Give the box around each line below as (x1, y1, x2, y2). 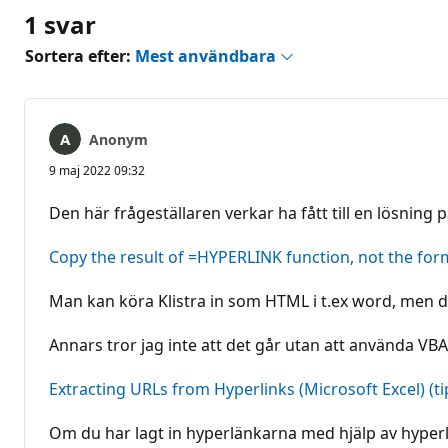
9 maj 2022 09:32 (49, 161, 145, 179)
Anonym (89, 129, 148, 149)
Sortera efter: (25, 44, 135, 67)
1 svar (24, 7, 96, 41)
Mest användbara (135, 44, 280, 67)
